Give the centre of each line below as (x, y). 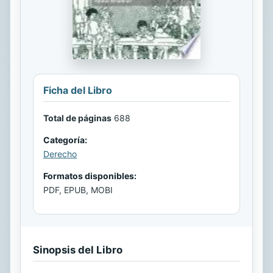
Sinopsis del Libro (78, 250)
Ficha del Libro (78, 90)
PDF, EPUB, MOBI (78, 190)
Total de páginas (77, 118)
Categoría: (65, 140)
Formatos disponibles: (90, 175)
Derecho (60, 154)
